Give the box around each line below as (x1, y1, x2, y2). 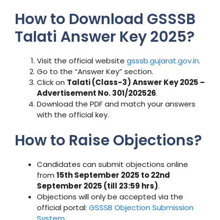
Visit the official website (37, 55, 127, 66)
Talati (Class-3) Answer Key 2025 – (67, 77, 205, 88)
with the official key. (37, 110, 109, 120)
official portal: (37, 202, 89, 213)
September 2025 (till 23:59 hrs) (37, 180, 158, 191)
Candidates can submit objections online (37, 159, 188, 169)
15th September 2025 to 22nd (56, 169, 170, 180)
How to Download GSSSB (15, 9, 195, 30)
